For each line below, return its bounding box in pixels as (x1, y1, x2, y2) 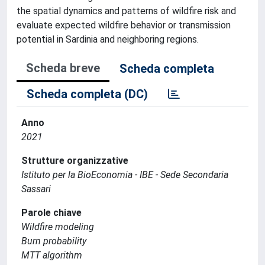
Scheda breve (26, 60, 100, 75)
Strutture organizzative (21, 154, 128, 166)
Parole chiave (21, 206, 82, 218)
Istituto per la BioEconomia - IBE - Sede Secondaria (21, 169, 228, 180)
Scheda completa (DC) (27, 86, 148, 101)
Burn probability (21, 235, 86, 247)
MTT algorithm (21, 249, 82, 261)
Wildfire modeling (21, 221, 94, 232)
